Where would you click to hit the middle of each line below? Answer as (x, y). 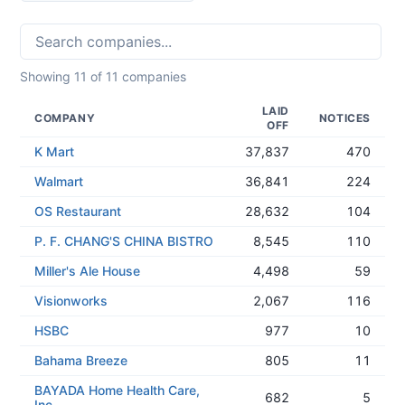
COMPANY (65, 118)
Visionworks (71, 301)
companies (152, 76)
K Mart (54, 151)
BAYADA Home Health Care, (117, 390)
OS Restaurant (78, 211)
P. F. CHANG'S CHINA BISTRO (124, 241)
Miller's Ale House (87, 271)
